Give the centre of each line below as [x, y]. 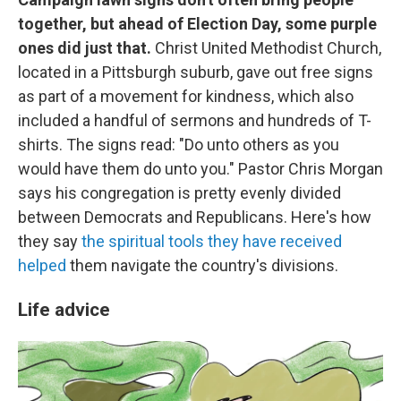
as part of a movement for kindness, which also [186, 96]
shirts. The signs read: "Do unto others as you [179, 145]
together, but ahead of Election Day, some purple [197, 24]
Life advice [64, 309]
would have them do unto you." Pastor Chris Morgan [200, 169]
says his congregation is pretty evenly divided [179, 193]
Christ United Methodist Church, [268, 48]
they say [50, 241]
